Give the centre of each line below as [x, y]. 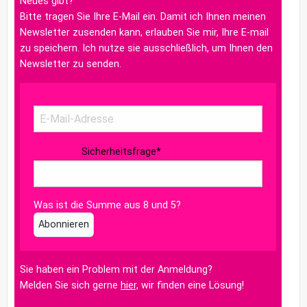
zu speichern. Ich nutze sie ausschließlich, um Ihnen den [146, 48]
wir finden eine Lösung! [191, 285]
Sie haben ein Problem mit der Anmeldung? [116, 269]
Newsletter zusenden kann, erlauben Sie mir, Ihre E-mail [144, 32]
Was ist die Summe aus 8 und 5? [107, 205]
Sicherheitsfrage [119, 151]
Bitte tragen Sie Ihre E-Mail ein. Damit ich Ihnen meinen [143, 16]
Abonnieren [64, 224]
